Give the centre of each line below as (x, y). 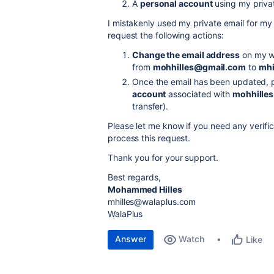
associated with (199, 94)
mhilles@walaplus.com (152, 202)
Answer (131, 239)
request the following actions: (166, 35)
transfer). (150, 106)
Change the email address (186, 55)
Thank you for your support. (163, 157)
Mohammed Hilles (145, 189)
